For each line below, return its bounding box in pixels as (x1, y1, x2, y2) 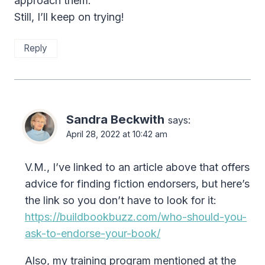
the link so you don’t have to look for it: (25, 193, 216, 206)
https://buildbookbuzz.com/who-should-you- (25, 210, 247, 223)
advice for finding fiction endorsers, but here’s (25, 177, 250, 190)
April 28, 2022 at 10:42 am (66, 128, 167, 139)
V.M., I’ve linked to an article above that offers (25, 160, 250, 173)
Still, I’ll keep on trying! (14, 10, 124, 23)
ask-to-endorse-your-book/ (25, 227, 160, 240)
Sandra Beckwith (66, 111, 164, 127)
